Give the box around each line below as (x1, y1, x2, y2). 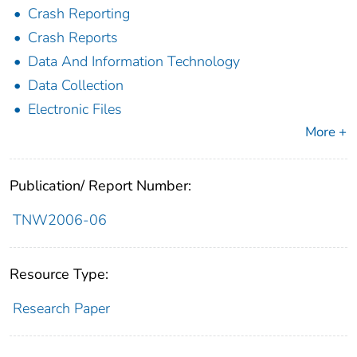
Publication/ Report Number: (10, 176, 191, 196)
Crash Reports (28, 28, 118, 48)
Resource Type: (10, 265, 108, 284)
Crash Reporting (28, 4, 130, 24)
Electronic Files (28, 100, 122, 120)
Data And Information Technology (28, 52, 240, 72)
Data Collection (28, 76, 124, 96)
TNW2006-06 (12, 210, 107, 230)
